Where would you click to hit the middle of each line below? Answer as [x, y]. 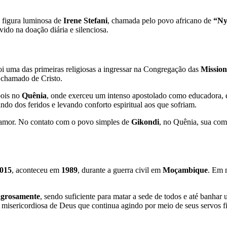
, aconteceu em [36, 170]
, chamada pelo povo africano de [160, 21]
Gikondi [145, 122]
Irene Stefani [85, 21]
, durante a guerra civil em [120, 170]
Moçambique [185, 170]
